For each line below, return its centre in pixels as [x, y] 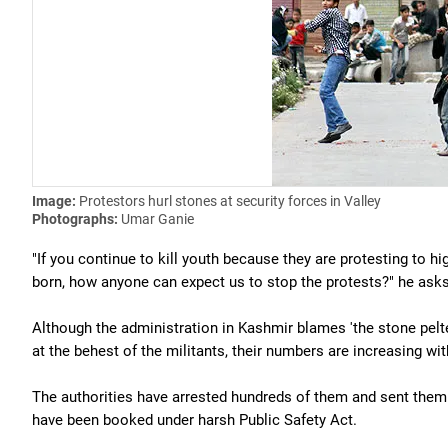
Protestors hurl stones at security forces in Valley [230, 201]
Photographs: [76, 219]
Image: [55, 201]
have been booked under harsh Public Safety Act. [194, 420]
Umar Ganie [157, 219]
